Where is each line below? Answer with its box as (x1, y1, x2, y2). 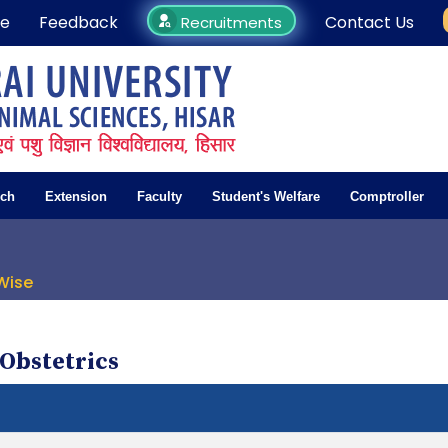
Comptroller (350, 189, 424, 204)
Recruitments (177, 12, 283, 33)
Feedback (39, 11, 119, 34)
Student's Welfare (212, 189, 320, 204)
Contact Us (325, 11, 415, 34)
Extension (45, 189, 107, 204)
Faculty (137, 189, 182, 204)
